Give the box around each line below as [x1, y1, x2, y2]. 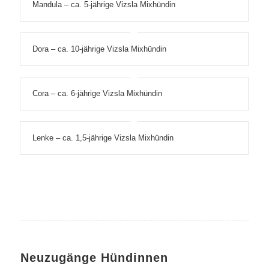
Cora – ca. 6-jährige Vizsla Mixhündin [32, 88, 162, 98]
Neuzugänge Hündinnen [20, 250, 168, 264]
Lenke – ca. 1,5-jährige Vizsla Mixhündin [32, 133, 174, 142]
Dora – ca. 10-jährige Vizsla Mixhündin [32, 44, 166, 53]
